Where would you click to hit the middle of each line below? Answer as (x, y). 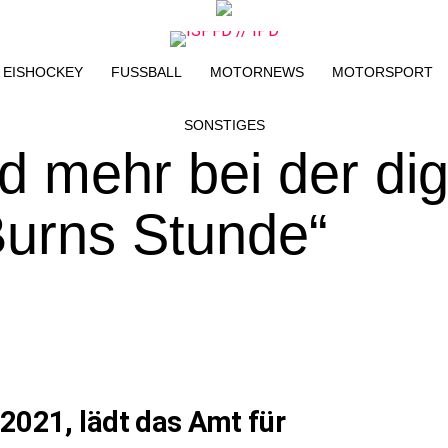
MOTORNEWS (256, 72)
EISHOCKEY (42, 72)
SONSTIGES (224, 125)
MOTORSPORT (382, 72)
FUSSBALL (142, 72)
